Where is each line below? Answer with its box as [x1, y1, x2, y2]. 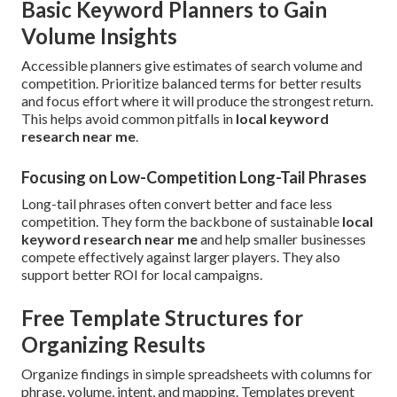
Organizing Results [21, 331, 206, 358]
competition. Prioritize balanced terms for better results [21, 74, 362, 92]
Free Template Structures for [21, 305, 303, 331]
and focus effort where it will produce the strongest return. [21, 92, 373, 110]
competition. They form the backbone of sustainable [21, 213, 342, 230]
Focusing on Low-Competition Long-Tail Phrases [21, 167, 367, 188]
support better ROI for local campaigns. [21, 266, 262, 284]
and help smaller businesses [198, 230, 366, 248]
